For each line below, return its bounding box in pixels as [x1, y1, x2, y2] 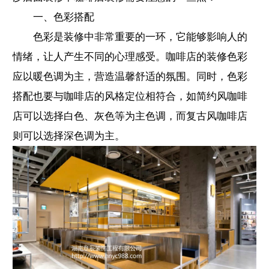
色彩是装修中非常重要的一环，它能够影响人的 [32, 31, 247, 43]
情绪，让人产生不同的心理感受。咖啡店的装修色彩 [13, 50, 247, 62]
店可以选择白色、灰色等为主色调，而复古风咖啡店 [13, 110, 247, 122]
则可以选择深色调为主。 [13, 130, 125, 142]
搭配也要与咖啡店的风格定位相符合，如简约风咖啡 [13, 90, 247, 102]
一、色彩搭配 [32, 11, 94, 23]
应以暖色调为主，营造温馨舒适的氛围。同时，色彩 [13, 70, 247, 82]
